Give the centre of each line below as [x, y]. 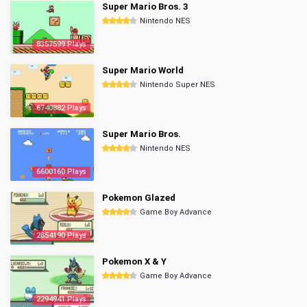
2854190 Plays [61, 235]
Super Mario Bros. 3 [145, 7]
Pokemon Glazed [139, 198]
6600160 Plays [61, 172]
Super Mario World [143, 70]
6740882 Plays [61, 108]
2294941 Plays [61, 299]
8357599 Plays [61, 44]
